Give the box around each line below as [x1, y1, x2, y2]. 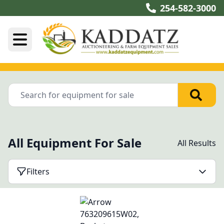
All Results [177, 137, 216, 148]
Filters [26, 166, 49, 177]
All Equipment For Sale [8, 134, 141, 151]
